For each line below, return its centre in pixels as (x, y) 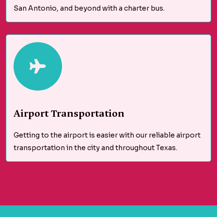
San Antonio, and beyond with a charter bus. (89, 8)
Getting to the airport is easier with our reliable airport (107, 135)
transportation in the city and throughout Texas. (95, 148)
